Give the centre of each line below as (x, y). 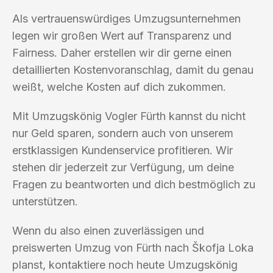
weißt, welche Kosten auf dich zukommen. (119, 87)
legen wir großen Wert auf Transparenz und (122, 35)
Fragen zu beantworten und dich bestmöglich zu (134, 184)
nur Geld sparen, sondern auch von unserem (123, 133)
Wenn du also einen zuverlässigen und (108, 230)
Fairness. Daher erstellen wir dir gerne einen (122, 52)
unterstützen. (45, 201)
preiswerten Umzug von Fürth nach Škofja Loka (133, 247)
